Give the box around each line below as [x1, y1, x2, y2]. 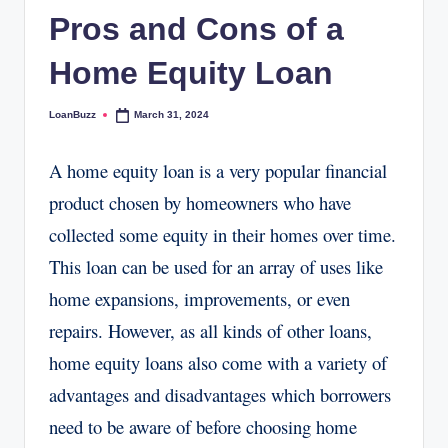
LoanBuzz [49, 109, 96, 121]
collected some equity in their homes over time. [49, 222, 396, 248]
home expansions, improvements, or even [49, 286, 350, 312]
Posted [48, 114, 83, 126]
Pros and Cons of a [49, 10, 344, 47]
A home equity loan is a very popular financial [49, 158, 387, 184]
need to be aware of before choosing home [49, 414, 357, 440]
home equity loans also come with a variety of [49, 350, 387, 376]
